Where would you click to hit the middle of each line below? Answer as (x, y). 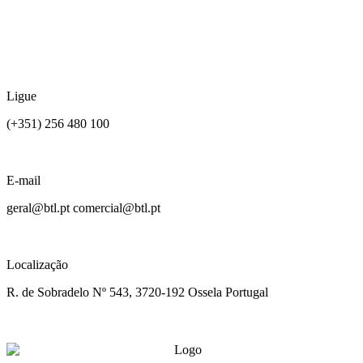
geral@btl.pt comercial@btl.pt (83, 207)
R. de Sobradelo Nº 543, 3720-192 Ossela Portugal (137, 292)
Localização (37, 264)
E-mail (23, 180)
